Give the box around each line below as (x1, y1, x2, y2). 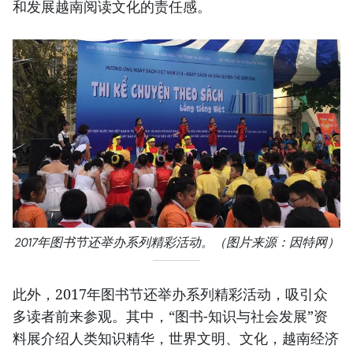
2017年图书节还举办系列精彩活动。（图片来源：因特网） (13, 234, 340, 250)
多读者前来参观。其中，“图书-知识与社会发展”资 (13, 306, 328, 325)
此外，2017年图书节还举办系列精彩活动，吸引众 (13, 284, 328, 303)
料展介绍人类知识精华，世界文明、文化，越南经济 (13, 328, 339, 347)
